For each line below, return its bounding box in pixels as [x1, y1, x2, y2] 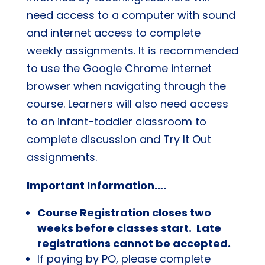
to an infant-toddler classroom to [26, 114, 206, 129]
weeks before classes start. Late [37, 221, 221, 235]
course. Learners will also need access [26, 96, 228, 111]
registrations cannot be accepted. [37, 236, 231, 251]
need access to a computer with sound [26, 8, 235, 22]
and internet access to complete [26, 25, 201, 40]
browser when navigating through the [26, 79, 226, 93]
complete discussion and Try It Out [26, 132, 211, 147]
